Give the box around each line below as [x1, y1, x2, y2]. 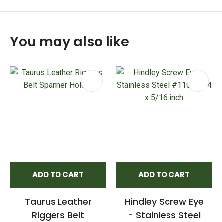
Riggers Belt [32, 208, 84, 221]
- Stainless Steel [127, 208, 201, 221]
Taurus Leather [24, 195, 92, 208]
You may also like [10, 32, 129, 51]
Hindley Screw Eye [124, 195, 204, 208]
